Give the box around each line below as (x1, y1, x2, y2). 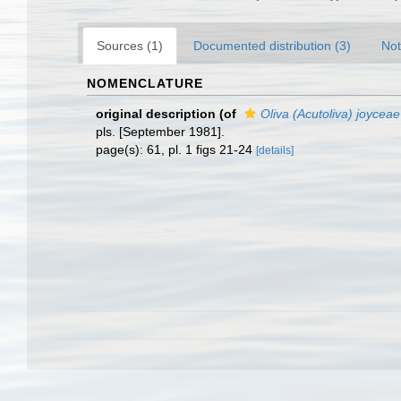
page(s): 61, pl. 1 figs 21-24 (96, 142, 256, 157)
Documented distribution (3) (193, 38, 351, 53)
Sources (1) (97, 38, 163, 53)
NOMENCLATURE (87, 76, 203, 90)
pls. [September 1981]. (96, 124, 225, 139)
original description (96, 107, 216, 121)
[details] (256, 144, 294, 157)
